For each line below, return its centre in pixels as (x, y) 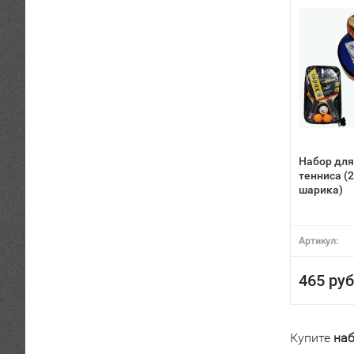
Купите (312, 338)
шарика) (321, 190)
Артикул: (318, 241)
